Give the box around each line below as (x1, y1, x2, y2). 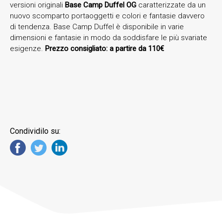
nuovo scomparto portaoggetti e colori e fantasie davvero (10, 11, 205, 20)
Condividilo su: (10, 126, 60, 136)
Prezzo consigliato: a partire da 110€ (45, 44, 164, 53)
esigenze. (10, 44, 45, 53)
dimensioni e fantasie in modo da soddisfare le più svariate (10, 33, 207, 42)
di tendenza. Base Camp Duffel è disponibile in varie (10, 22, 184, 31)
